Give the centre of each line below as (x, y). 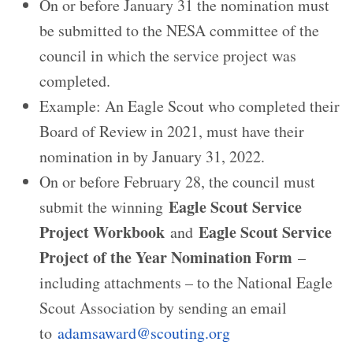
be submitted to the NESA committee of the (179, 30)
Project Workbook (105, 232)
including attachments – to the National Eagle (186, 282)
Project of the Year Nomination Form (166, 257)
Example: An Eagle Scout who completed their (190, 106)
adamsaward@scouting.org (144, 333)
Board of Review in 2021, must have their (172, 131)
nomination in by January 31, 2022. (152, 156)
